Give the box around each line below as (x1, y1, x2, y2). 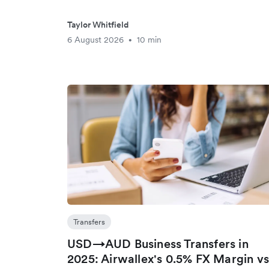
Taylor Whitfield (67, 19, 128, 30)
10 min (137, 34, 162, 45)
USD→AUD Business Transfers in (67, 236, 249, 252)
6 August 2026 (67, 34, 124, 45)
